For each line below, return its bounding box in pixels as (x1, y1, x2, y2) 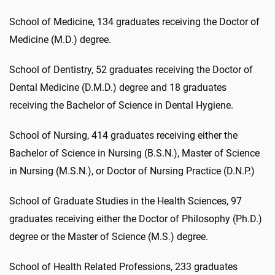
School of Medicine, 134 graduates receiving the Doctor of (9, 15, 260, 28)
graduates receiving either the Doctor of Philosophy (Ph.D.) (9, 212, 262, 225)
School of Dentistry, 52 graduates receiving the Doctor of (9, 63, 253, 76)
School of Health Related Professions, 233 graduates (9, 260, 238, 273)
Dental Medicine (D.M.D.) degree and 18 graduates (9, 81, 227, 93)
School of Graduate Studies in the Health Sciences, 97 (9, 195, 242, 207)
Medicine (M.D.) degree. (9, 33, 111, 45)
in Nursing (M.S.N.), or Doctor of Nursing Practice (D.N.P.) (9, 165, 255, 177)
